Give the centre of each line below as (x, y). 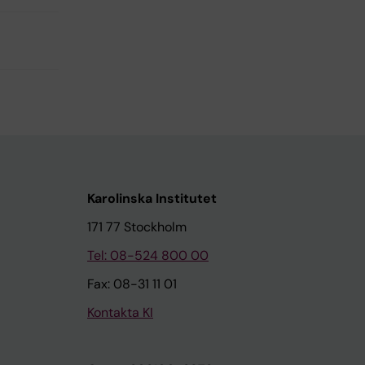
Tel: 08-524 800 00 (148, 256)
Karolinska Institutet (152, 199)
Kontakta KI (120, 313)
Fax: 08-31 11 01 (132, 284)
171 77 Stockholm (137, 227)
